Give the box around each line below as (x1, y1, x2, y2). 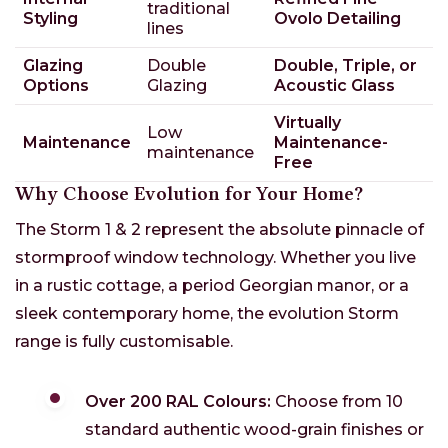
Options (23, 76, 89, 96)
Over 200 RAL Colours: (85, 392, 271, 412)
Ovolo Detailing (274, 9, 401, 29)
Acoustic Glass (274, 76, 395, 96)
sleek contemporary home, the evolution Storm (15, 304, 399, 324)
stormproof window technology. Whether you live (15, 248, 416, 268)
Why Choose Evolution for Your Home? (15, 182, 363, 206)
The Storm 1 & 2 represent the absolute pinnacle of (15, 220, 424, 240)
